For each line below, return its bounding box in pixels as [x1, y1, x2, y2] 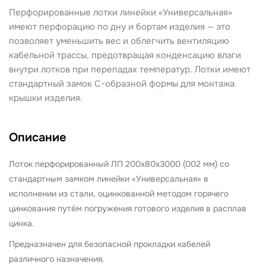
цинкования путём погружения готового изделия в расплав [9, 203, 246, 214]
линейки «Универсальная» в [94, 173, 208, 184]
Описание [9, 130, 66, 145]
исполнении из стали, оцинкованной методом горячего [9, 188, 229, 199]
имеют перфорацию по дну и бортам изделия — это [9, 21, 230, 33]
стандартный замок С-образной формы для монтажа [9, 78, 235, 90]
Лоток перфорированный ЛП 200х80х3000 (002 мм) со [9, 159, 229, 169]
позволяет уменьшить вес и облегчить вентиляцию [9, 35, 229, 47]
